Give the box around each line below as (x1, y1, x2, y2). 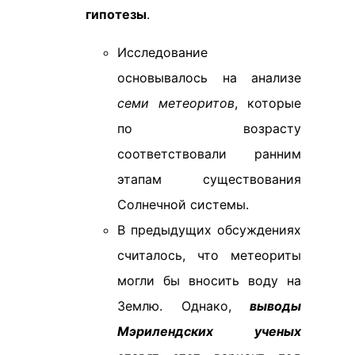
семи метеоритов (117, 95, 235, 111)
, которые (235, 95, 301, 111)
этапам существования (117, 171, 301, 187)
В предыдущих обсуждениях (117, 222, 301, 238)
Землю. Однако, (117, 298, 250, 314)
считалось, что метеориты (117, 247, 301, 263)
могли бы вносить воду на (117, 273, 301, 288)
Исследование (117, 44, 208, 60)
